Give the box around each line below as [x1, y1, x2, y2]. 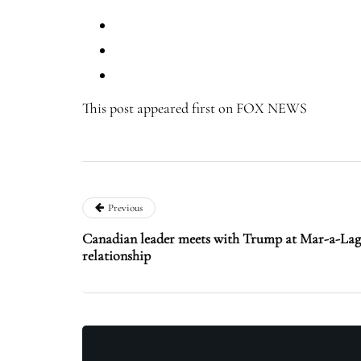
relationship [82, 247, 151, 265]
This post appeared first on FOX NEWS [82, 99, 307, 118]
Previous [108, 201, 143, 215]
